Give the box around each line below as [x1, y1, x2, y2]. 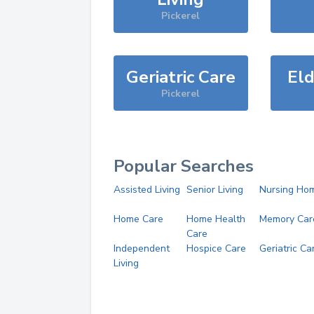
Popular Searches [114, 155, 254, 177]
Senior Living [186, 183, 243, 196]
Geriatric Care [125, 66, 235, 88]
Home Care [114, 212, 163, 226]
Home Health [186, 212, 245, 226]
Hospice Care [186, 242, 246, 255]
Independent [114, 242, 170, 255]
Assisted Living [114, 183, 180, 196]
